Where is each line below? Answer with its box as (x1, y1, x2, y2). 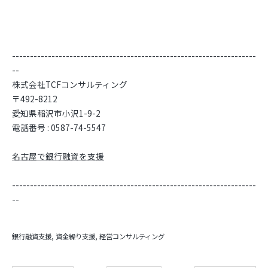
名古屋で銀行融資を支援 (12, 150, 104, 162)
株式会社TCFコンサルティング (12, 78, 127, 90)
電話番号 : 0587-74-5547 (12, 121, 106, 133)
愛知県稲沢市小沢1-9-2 (12, 107, 100, 119)
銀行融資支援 (12, 232, 51, 241)
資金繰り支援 (56, 232, 95, 241)
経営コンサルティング (99, 232, 165, 241)
